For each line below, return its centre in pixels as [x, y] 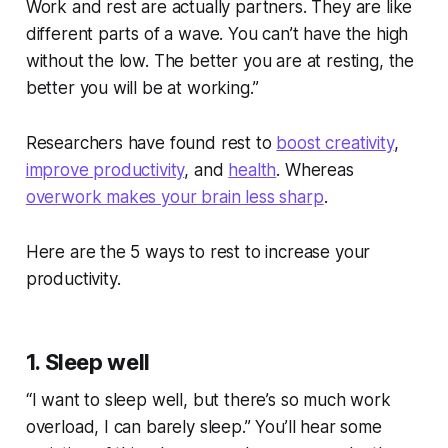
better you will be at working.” [147, 87]
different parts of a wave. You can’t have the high [217, 33]
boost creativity [335, 142]
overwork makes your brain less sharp [174, 196]
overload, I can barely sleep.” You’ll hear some [203, 426]
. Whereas [315, 169]
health [252, 169]
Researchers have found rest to [151, 142]
